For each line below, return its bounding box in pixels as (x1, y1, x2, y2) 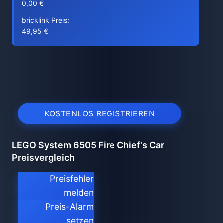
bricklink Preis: (22, 16, 69, 24)
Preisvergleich (12, 152, 75, 163)
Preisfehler (50, 173, 94, 184)
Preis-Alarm (45, 201, 94, 212)
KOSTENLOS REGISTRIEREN (44, 108, 155, 118)
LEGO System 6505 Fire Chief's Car (12, 140, 164, 150)
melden (64, 187, 94, 198)
